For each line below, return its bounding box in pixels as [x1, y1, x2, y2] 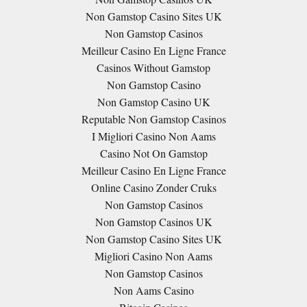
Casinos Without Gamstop [97, 60, 210, 75]
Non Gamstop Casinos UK [95, 214, 212, 229]
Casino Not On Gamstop [99, 146, 208, 160]
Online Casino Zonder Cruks [90, 180, 217, 195]
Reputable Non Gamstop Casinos [81, 112, 226, 126]
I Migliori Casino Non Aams [91, 129, 216, 143]
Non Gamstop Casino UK [97, 95, 210, 109]
